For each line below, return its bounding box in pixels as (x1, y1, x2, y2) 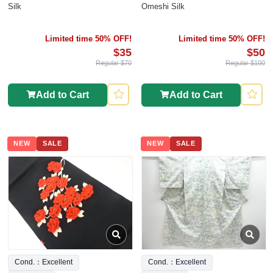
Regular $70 (96, 58, 132, 66)
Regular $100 (225, 58, 265, 66)
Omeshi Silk (141, 1, 185, 11)
